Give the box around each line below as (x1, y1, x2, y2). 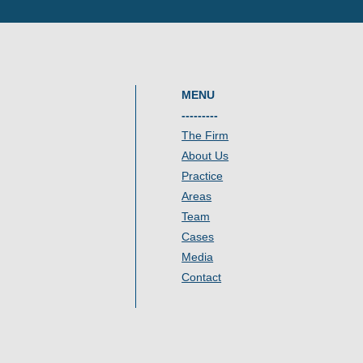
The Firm (181, 128, 229, 142)
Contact (181, 270, 222, 284)
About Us (181, 148, 229, 162)
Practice (181, 169, 224, 182)
